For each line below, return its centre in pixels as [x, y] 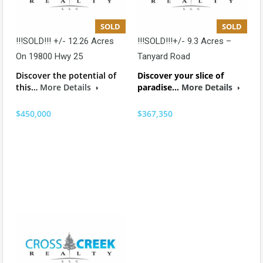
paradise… [159, 87]
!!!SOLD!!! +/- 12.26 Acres [65, 41]
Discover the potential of [66, 76]
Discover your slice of [181, 76]
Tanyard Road [164, 57]
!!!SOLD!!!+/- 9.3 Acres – [184, 41]
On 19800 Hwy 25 [49, 57]
